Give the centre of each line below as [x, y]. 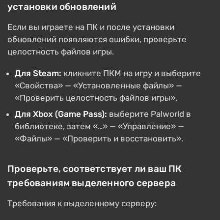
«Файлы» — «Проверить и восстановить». [99, 139]
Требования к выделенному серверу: [82, 204]
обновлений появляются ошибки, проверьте [97, 40]
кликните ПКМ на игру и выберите [131, 73]
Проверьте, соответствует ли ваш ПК [95, 169]
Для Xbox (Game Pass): [61, 114]
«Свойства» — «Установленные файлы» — [98, 86]
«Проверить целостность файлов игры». [96, 98]
